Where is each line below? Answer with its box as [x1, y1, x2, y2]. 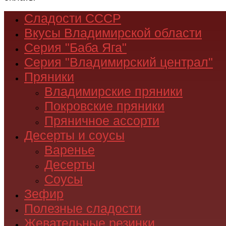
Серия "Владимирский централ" [24, 55, 213, 69]
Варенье [44, 143, 95, 157]
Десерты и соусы [24, 128, 125, 142]
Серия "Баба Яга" [24, 40, 127, 54]
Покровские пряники [44, 99, 164, 113]
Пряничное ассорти [44, 114, 159, 128]
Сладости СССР [24, 11, 121, 25]
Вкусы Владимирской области [24, 26, 202, 40]
